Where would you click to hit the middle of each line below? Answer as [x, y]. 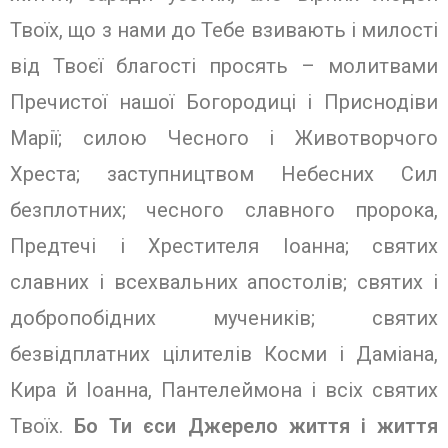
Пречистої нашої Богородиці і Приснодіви [224, 102]
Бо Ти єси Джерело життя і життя [256, 426]
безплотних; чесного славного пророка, [224, 210]
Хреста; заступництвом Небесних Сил [224, 174]
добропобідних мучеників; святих [224, 318]
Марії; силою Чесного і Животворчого [224, 138]
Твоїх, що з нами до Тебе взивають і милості [224, 30]
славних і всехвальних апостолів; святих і [224, 282]
